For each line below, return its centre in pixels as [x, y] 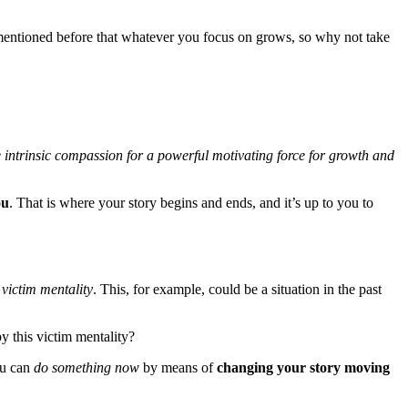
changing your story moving [303, 368]
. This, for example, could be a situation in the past [237, 290]
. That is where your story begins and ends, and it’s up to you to [191, 202]
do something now [87, 368]
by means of [178, 368]
